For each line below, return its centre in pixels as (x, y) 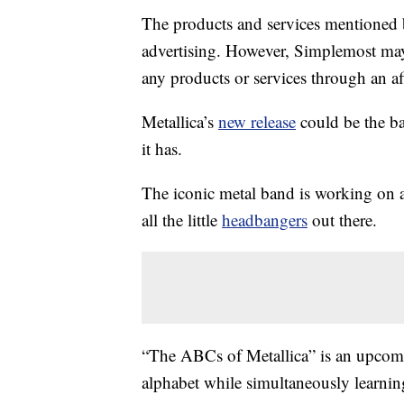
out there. (342, 220)
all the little (182, 220)
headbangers (265, 220)
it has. (162, 149)
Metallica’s (180, 122)
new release (257, 122)
